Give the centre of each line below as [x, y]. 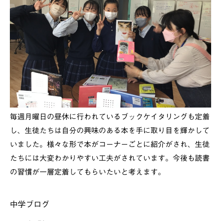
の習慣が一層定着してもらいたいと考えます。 [88, 172]
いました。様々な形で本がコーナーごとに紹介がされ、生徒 [110, 144]
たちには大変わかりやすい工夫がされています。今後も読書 [110, 158]
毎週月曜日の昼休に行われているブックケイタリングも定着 [110, 116]
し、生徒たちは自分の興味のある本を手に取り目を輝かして [110, 130]
